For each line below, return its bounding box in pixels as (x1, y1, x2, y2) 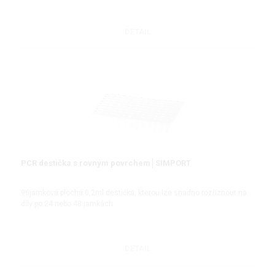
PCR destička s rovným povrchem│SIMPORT (21, 158, 191, 168)
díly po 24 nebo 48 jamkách (21, 199, 113, 208)
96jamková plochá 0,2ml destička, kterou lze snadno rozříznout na (21, 188, 247, 197)
